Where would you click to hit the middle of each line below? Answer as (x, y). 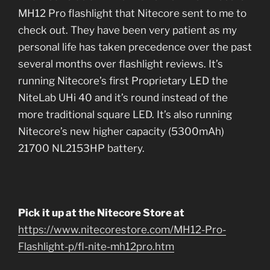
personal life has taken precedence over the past (135, 47)
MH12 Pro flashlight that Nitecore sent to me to (132, 13)
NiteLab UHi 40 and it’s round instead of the (123, 97)
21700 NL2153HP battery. (83, 148)
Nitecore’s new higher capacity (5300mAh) (121, 131)
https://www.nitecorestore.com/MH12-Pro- (122, 229)
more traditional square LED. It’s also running (125, 114)
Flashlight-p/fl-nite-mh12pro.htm (96, 246)
